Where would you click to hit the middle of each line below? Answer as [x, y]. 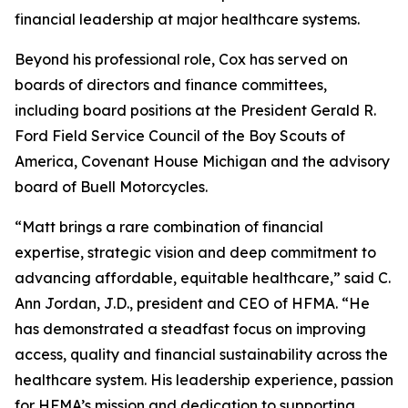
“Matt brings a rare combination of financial [169, 227]
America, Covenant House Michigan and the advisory [202, 161]
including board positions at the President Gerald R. [195, 110]
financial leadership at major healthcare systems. [187, 19]
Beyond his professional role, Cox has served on [181, 59]
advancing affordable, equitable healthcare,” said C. [203, 278]
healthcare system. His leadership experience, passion [204, 380]
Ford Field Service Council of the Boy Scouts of [180, 136]
